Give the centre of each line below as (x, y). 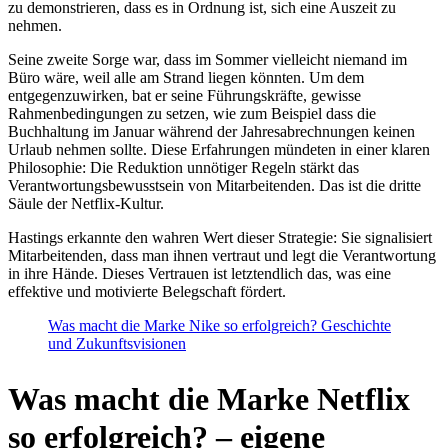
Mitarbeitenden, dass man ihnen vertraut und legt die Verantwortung (222, 255)
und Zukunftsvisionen (117, 343)
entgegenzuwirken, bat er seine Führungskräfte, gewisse (184, 95)
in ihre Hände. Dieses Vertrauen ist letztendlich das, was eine (199, 273)
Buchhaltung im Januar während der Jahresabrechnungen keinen (211, 131)
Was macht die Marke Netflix (209, 398)
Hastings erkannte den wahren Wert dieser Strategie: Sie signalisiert (220, 237)
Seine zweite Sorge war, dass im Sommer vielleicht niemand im (207, 59)
